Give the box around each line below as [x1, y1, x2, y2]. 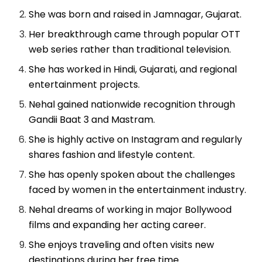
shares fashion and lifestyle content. [29, 147, 195, 161]
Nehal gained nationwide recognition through [29, 97, 236, 111]
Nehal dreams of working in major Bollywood [29, 202, 232, 216]
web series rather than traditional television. [29, 42, 232, 56]
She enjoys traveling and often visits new [29, 237, 215, 251]
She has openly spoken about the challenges [29, 167, 236, 181]
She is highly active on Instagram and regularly [29, 132, 243, 146]
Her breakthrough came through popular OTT [29, 27, 241, 41]
